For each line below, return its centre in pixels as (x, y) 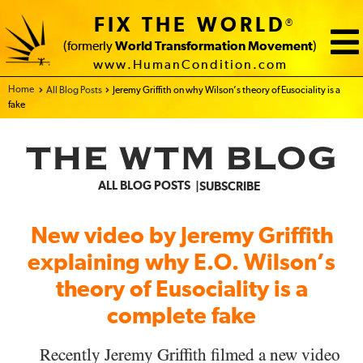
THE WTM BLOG (181, 163)
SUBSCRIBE (230, 187)
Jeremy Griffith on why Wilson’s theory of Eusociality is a (226, 91)
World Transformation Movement (214, 47)
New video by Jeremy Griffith (181, 237)
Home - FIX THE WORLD (57, 90)
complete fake (181, 317)
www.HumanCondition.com (190, 65)
